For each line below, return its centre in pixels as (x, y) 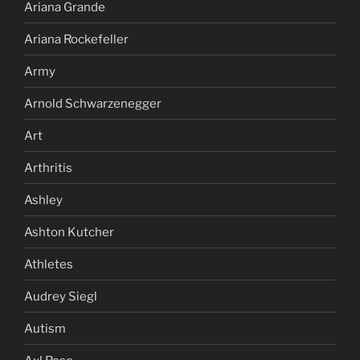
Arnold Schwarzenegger (93, 103)
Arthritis (48, 168)
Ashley (43, 200)
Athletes (49, 264)
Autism (45, 328)
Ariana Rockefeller (76, 39)
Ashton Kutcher (69, 232)
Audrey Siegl (61, 296)
